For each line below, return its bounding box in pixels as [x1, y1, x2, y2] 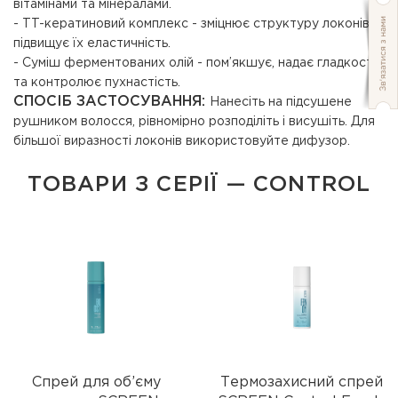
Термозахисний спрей [220, 376, 384, 389]
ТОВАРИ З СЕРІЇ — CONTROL [27, 175, 371, 195]
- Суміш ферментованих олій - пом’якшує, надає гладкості [13, 58, 376, 68]
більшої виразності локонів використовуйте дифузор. [13, 136, 350, 147]
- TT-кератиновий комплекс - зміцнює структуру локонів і [13, 19, 376, 29]
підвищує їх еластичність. [13, 38, 171, 49]
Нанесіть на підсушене [210, 97, 352, 107]
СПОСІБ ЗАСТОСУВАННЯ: [13, 95, 210, 108]
